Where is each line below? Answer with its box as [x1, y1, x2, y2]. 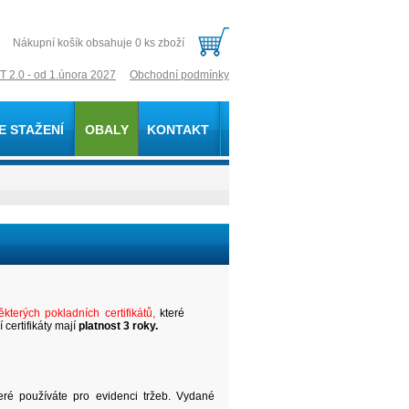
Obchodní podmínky [130, 68, 229, 81]
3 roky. [123, 320, 158, 332]
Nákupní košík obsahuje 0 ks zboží [13, 37, 184, 49]
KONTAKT [147, 122, 209, 137]
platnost [79, 320, 123, 332]
